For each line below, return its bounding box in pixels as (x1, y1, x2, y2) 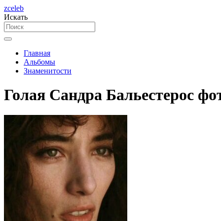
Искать (4, 13, 28, 21)
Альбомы (24, 58, 55, 66)
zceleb (4, 4, 24, 12)
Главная (24, 49, 50, 57)
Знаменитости (24, 67, 72, 75)
